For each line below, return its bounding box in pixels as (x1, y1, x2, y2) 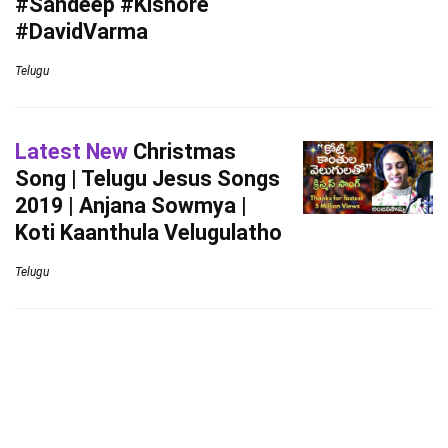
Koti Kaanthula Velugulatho (15, 220, 282, 245)
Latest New (15, 139, 128, 164)
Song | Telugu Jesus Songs (15, 166, 280, 191)
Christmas (128, 139, 236, 164)
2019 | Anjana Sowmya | (15, 193, 247, 218)
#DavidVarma (15, 19, 148, 44)
